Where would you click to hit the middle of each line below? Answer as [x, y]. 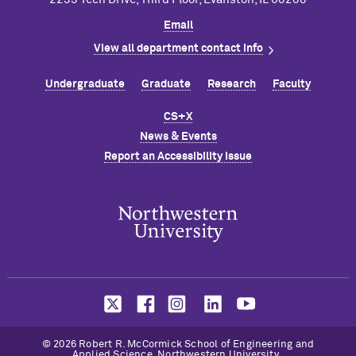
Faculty [291, 84]
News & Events [178, 136]
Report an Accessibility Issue [178, 156]
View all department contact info [178, 48]
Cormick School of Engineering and [228, 344]
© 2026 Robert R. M [89, 344]
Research [231, 84]
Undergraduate [85, 84]
